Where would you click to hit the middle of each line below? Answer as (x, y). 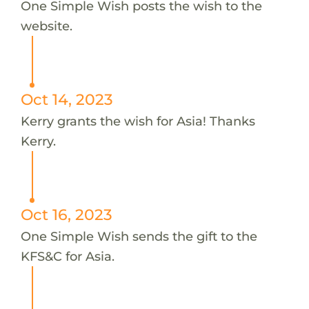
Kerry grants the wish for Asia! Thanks (138, 121)
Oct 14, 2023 (67, 99)
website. (46, 26)
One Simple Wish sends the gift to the (139, 236)
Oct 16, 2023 (66, 214)
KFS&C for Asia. (67, 256)
